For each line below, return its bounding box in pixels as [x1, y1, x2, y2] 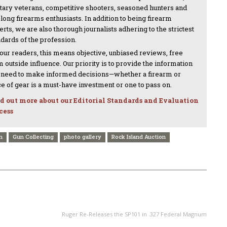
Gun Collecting [13, 132, 54, 140]
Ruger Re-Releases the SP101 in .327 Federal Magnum [62, 210, 207, 218]
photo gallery [64, 132, 101, 140]
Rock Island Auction [111, 132, 166, 140]
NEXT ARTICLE [68, 186, 121, 194]
